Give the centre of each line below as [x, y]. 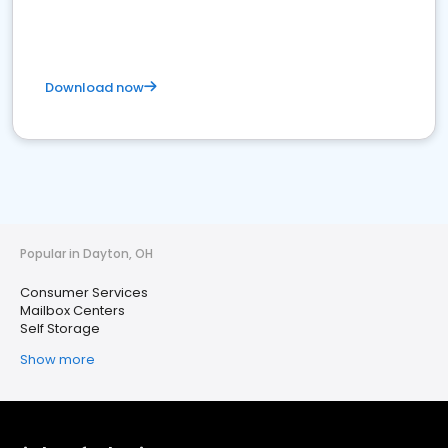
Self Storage [60, 328]
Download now [94, 87]
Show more [57, 359]
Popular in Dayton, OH [86, 253]
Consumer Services [84, 292]
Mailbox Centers [72, 310]
